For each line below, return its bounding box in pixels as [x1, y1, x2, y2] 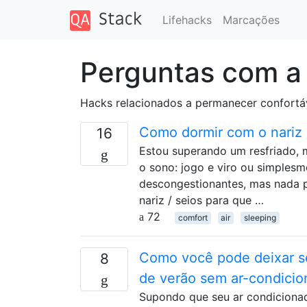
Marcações [222, 12, 280, 27]
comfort [177, 212, 208, 223]
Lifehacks [162, 12, 212, 27]
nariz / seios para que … [139, 193, 264, 207]
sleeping [243, 212, 276, 223]
